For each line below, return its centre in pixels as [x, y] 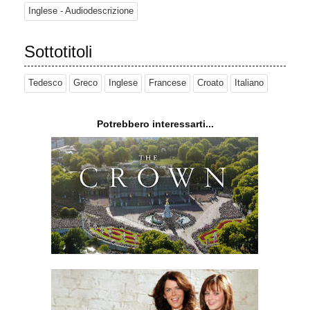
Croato [210, 83]
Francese [167, 83]
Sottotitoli [58, 52]
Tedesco [45, 83]
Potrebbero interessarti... [155, 124]
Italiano [249, 83]
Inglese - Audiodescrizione [81, 11]
